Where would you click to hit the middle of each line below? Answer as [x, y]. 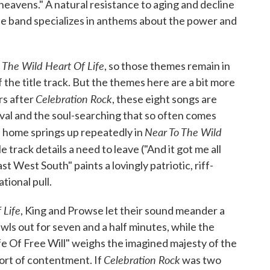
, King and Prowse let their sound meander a [123, 210]
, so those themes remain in [167, 66]
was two [201, 260]
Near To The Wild [183, 132]
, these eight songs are [165, 99]
